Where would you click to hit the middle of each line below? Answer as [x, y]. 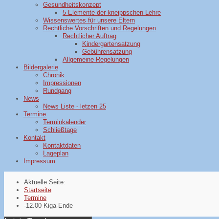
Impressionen [62, 83]
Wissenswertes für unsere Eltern [89, 20]
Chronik [54, 75]
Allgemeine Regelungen [96, 59]
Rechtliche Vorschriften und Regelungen [99, 28]
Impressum [39, 161]
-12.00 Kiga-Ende [48, 206]
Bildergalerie [41, 67]
